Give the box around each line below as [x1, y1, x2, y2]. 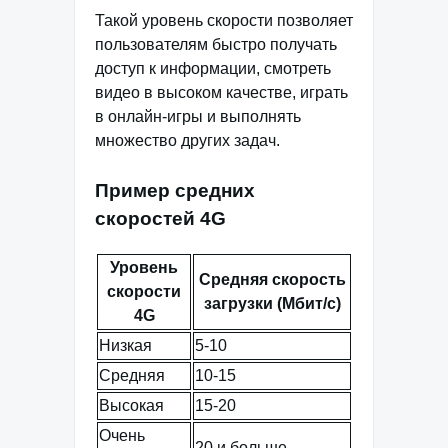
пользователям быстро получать [95, 36, 337, 54]
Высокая [99, 397, 164, 415]
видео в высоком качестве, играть [95, 84, 348, 102]
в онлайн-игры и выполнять [95, 108, 301, 126]
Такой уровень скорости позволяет [95, 12, 353, 30]
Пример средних [95, 180, 255, 202]
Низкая [99, 337, 152, 355]
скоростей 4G [95, 208, 226, 230]
